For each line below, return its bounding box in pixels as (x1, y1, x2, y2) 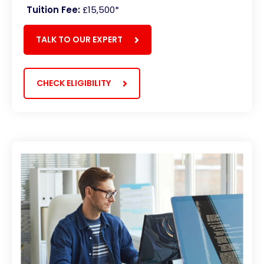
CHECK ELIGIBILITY (37, 77, 111, 90)
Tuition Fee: (27, 4, 80, 16)
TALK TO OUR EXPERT (36, 34, 123, 46)
